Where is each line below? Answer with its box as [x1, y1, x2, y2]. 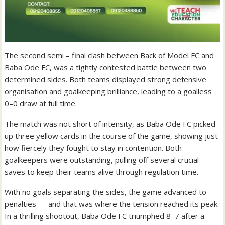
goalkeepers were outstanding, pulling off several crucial [5, 155, 199, 165]
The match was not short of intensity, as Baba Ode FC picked [5, 119, 216, 129]
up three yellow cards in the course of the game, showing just [5, 131, 218, 141]
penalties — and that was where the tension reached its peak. [5, 199, 219, 209]
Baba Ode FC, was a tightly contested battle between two [5, 62, 207, 73]
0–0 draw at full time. [5, 98, 77, 109]
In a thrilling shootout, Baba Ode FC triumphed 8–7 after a [5, 211, 205, 221]
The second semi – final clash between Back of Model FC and [5, 50, 214, 61]
